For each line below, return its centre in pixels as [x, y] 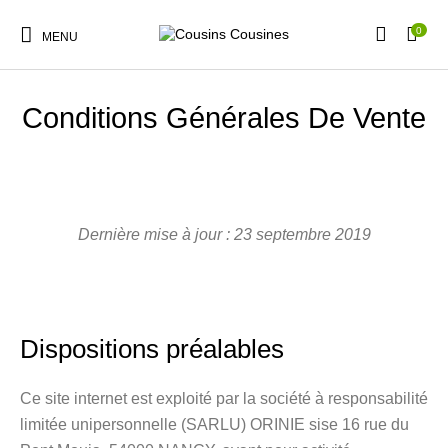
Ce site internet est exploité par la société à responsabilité [224, 398]
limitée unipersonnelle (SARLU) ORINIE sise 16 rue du [214, 424]
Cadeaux [275, 268]
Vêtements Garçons [71, 268]
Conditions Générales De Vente [224, 118]
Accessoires [173, 268]
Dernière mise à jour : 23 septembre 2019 [224, 234]
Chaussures [275, 186]
